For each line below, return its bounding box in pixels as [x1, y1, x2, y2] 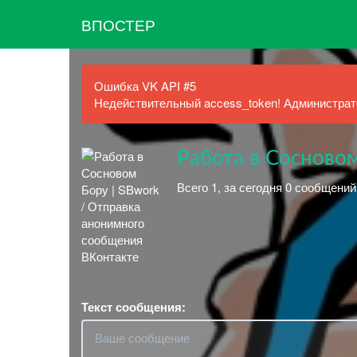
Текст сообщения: [81, 298, 186, 316]
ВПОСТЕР [81, 13, 155, 35]
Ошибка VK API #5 [94, 77, 196, 94]
